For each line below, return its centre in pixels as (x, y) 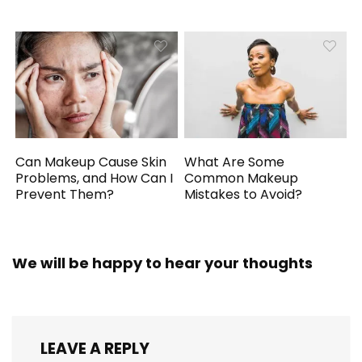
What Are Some (235, 162)
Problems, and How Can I (95, 178)
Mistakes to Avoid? (244, 194)
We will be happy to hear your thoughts (162, 263)
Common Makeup (242, 178)
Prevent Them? (65, 194)
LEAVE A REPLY (95, 348)
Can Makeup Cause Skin (91, 162)
